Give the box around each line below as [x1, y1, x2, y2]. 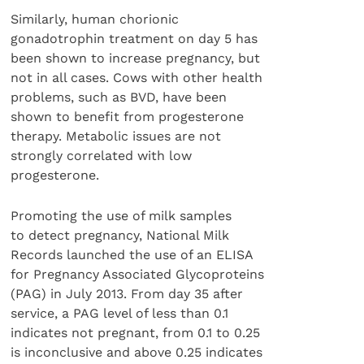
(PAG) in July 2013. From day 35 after [11, 286, 244, 302]
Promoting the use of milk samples [11, 208, 232, 224]
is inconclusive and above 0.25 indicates [11, 344, 263, 361]
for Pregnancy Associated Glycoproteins [11, 266, 265, 283]
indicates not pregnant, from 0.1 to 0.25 [11, 325, 261, 341]
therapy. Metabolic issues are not [11, 128, 222, 144]
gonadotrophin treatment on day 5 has [11, 30, 258, 46]
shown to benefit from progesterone [11, 108, 245, 124]
